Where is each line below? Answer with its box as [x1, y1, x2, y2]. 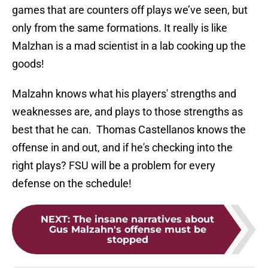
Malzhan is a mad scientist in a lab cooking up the [12, 39, 246, 53]
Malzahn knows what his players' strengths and [12, 87, 236, 100]
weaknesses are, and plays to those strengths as [12, 105, 243, 118]
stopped [106, 234, 148, 246]
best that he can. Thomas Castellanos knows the [12, 123, 246, 136]
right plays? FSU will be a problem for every [12, 159, 215, 172]
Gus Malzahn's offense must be [48, 224, 206, 236]
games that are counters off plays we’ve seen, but [12, 4, 248, 17]
